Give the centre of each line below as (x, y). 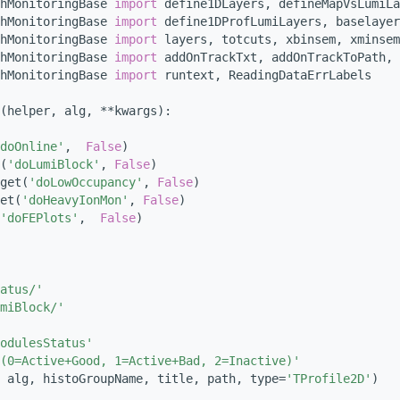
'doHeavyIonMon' (75, 200)
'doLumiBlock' (54, 165)
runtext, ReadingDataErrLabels (264, 75)
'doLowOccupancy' (86, 183)
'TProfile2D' (329, 379)
